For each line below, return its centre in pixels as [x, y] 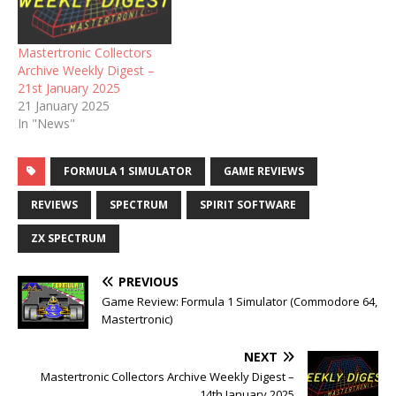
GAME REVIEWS [264, 171]
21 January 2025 [64, 106]
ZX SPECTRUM [69, 239]
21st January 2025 [69, 88]
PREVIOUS [148, 282]
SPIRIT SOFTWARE [248, 205]
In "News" [46, 124]
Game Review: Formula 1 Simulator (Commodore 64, [240, 302]
